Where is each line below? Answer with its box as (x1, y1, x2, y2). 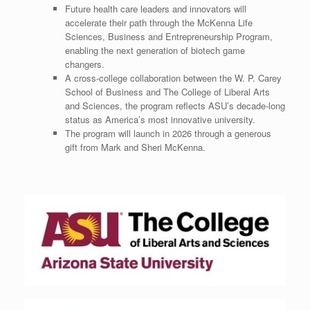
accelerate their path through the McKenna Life (64, 15, 253, 29)
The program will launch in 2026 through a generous (64, 126, 271, 140)
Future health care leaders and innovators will (64, 1, 246, 15)
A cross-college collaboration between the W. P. (64, 71, 258, 84)
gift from (64, 140, 101, 154)
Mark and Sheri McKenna (100, 140, 203, 154)
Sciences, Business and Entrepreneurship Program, (64, 29, 273, 43)
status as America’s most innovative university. (64, 112, 255, 126)
